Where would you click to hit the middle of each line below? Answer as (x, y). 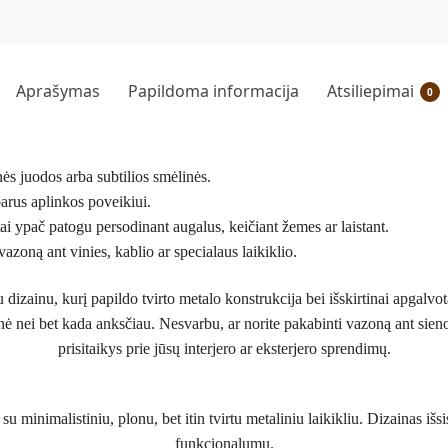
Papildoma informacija (213, 90)
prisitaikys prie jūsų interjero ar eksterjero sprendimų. (224, 349)
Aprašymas (58, 90)
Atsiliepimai (370, 90)
